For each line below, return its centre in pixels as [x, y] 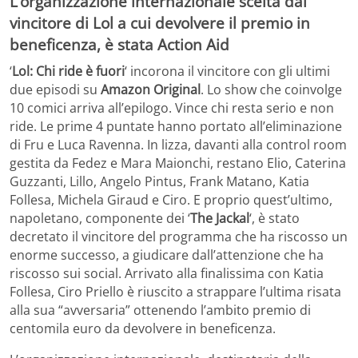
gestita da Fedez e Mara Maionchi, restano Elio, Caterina [178, 163]
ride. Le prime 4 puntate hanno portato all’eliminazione [176, 127]
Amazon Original [151, 90]
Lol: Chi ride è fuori [68, 72]
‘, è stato [274, 219]
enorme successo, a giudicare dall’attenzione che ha [167, 255]
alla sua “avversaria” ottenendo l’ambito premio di [160, 310]
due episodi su [55, 90]
